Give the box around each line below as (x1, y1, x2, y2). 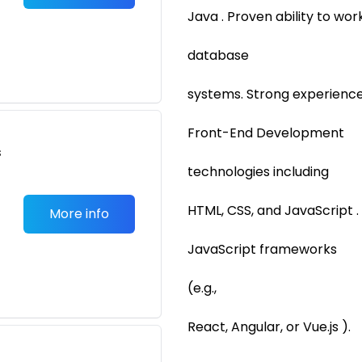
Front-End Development (187, 124, 344, 142)
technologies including (187, 162, 329, 181)
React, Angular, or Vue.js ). (187, 318, 351, 336)
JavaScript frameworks (187, 240, 337, 259)
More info (49, 204, 109, 223)
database (187, 46, 249, 65)
